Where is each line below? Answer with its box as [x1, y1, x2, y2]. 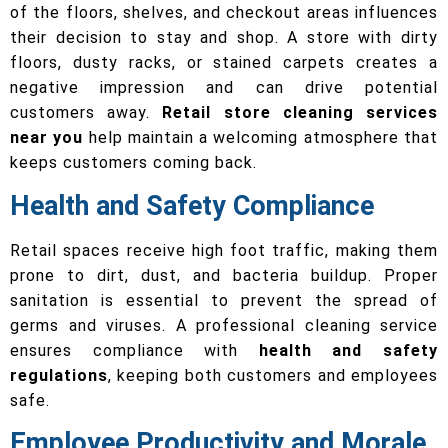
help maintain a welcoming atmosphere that [83, 128, 439, 148]
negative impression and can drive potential [10, 78, 438, 98]
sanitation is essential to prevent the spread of [10, 290, 438, 310]
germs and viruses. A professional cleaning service [10, 315, 438, 335]
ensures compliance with [10, 340, 259, 360]
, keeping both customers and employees [108, 365, 438, 385]
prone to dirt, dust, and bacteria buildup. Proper [10, 265, 438, 285]
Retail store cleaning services [162, 103, 439, 123]
